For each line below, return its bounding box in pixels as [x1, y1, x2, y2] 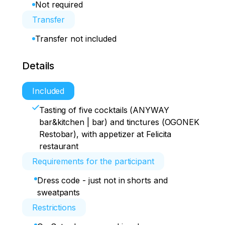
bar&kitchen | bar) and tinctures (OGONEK [39, 117, 199, 127]
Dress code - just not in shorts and [37, 175, 168, 185]
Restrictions [32, 202, 76, 212]
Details [22, 60, 55, 72]
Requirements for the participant [32, 156, 154, 166]
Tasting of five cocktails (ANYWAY [39, 105, 169, 115]
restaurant [39, 141, 79, 151]
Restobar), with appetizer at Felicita [39, 129, 172, 139]
